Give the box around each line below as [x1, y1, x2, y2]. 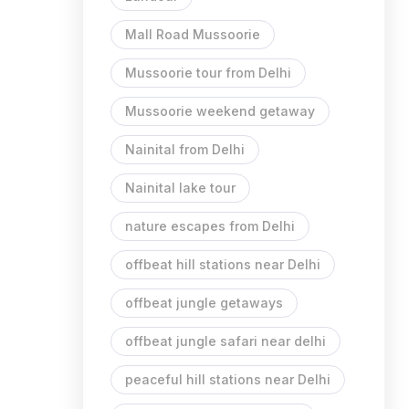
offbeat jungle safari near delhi [125, 333, 326, 349]
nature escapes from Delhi [125, 218, 295, 234]
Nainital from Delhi [125, 142, 245, 157]
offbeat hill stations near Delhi [125, 257, 320, 272]
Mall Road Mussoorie [125, 26, 260, 42]
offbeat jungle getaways [125, 295, 283, 310]
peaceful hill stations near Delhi [125, 372, 330, 387]
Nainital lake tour [125, 180, 236, 195]
